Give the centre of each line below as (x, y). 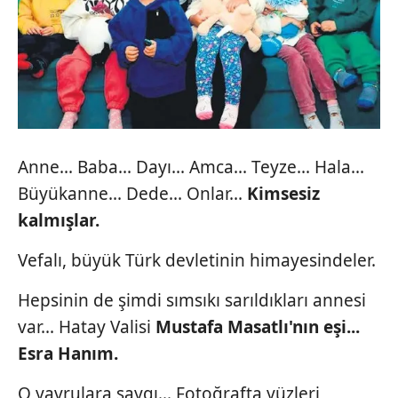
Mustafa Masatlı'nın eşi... (258, 326)
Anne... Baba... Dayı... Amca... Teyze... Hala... (191, 167)
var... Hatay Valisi (87, 326)
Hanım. (88, 353)
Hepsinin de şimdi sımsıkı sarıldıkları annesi (192, 300)
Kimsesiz (283, 193)
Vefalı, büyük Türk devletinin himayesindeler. (197, 260)
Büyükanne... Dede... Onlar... (132, 193)
